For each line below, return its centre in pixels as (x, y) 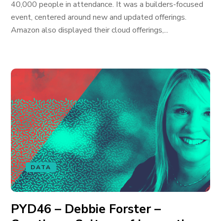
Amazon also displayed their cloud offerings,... (90, 30)
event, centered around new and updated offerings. (99, 17)
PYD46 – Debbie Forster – (86, 209)
